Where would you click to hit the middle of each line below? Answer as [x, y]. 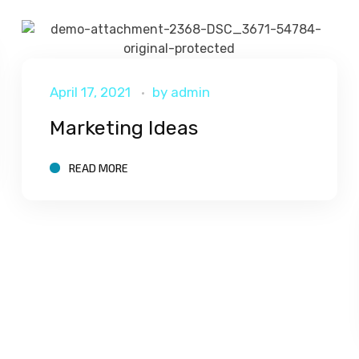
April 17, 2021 [91, 92]
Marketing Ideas [124, 127]
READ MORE [99, 167]
